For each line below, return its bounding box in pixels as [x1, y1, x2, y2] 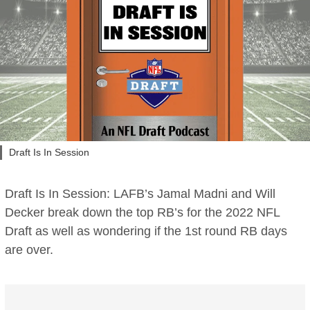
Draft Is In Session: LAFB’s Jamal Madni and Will [5, 187, 276, 201]
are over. [5, 243, 54, 257]
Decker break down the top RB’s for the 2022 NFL [5, 206, 280, 220]
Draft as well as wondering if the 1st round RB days [5, 224, 288, 239]
